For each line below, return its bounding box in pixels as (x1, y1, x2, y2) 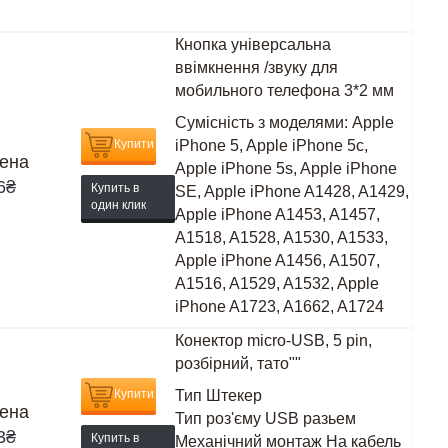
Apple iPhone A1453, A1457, (175, 206, 381, 223)
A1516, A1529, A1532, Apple (175, 275, 380, 292)
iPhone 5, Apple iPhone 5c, (175, 137, 369, 154)
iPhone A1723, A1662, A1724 (175, 298, 385, 315)
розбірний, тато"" (175, 355, 302, 372)
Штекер (206, 387, 263, 404)
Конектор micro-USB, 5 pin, (175, 332, 373, 349)
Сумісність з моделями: (175, 114, 349, 131)
